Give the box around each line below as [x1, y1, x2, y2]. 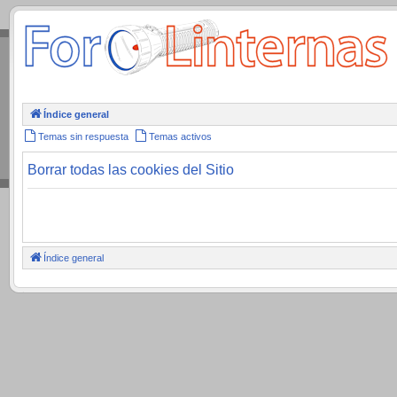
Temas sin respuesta [38, 131, 128, 142]
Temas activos [149, 131, 212, 142]
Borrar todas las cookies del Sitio [27, 162, 234, 177]
